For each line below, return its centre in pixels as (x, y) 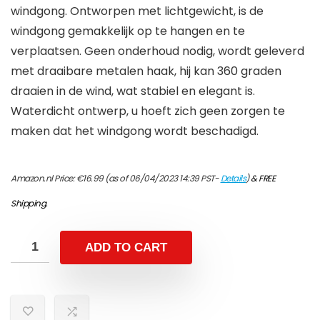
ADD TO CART (126, 248)
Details (233, 179)
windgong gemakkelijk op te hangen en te (128, 31)
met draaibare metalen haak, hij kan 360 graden (146, 71)
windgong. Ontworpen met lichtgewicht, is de (137, 11)
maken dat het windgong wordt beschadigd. (135, 131)
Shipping (28, 204)
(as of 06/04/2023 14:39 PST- (162, 179)
